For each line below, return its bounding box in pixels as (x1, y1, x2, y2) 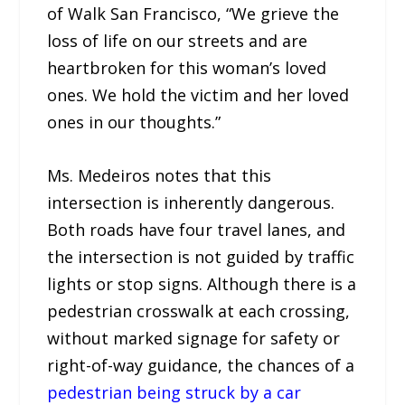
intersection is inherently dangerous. (47, 191, 335, 213)
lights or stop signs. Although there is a (47, 272, 357, 295)
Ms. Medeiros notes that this (47, 164, 272, 186)
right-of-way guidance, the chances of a (47, 353, 355, 376)
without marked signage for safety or (47, 326, 341, 349)
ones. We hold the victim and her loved (47, 83, 350, 106)
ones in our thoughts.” (47, 110, 221, 133)
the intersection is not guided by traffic (47, 245, 355, 268)
